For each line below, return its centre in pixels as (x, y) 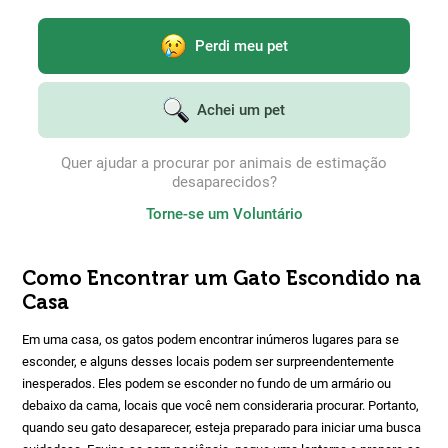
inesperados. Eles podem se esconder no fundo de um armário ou (206, 383)
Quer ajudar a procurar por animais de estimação (224, 163)
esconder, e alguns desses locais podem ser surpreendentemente (208, 361)
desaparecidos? (224, 182)
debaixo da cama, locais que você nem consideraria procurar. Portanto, (220, 405)
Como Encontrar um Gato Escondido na (221, 278)
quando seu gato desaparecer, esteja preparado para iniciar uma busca (221, 427)
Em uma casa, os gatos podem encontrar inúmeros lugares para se (210, 339)
